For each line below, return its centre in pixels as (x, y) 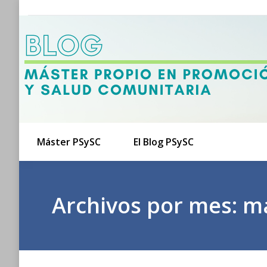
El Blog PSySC (164, 142)
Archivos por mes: (147, 205)
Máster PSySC (69, 142)
